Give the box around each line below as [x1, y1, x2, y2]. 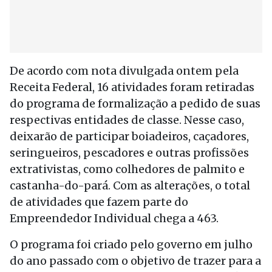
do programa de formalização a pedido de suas [10, 97, 260, 110]
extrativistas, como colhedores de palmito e [10, 162, 245, 176]
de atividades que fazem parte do [10, 195, 188, 209]
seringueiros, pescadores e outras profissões [10, 146, 249, 160]
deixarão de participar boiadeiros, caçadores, [10, 129, 249, 143]
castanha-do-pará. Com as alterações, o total [10, 178, 250, 192]
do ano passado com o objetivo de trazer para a [10, 254, 261, 268]
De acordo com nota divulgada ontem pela [10, 64, 239, 78]
